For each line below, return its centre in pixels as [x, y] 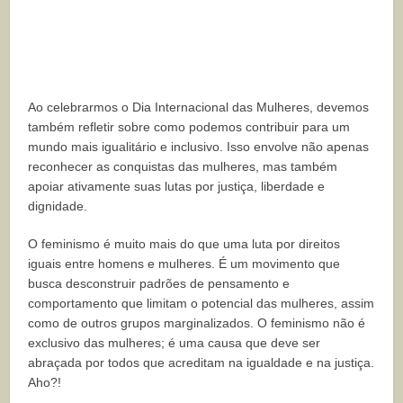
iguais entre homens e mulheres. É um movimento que [184, 264]
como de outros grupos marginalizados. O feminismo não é [197, 323]
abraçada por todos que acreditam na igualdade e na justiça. [201, 363]
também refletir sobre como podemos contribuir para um [189, 127]
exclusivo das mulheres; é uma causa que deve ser [175, 343]
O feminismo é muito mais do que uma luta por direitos [184, 244]
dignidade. [58, 206]
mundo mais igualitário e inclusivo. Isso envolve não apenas [199, 147]
